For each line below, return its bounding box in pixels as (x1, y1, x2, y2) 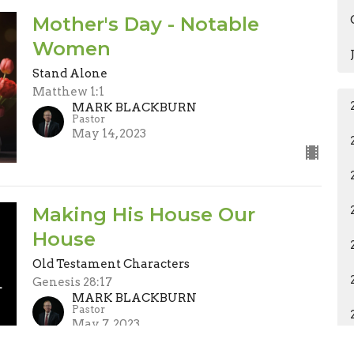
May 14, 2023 (71, 126, 146, 141)
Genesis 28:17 (32, 274, 112, 289)
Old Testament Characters (32, 256, 190, 271)
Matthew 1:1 (32, 84, 104, 99)
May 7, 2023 (71, 316, 140, 331)
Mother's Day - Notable (32, 12, 259, 36)
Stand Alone (32, 66, 107, 81)
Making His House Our (32, 202, 255, 226)
